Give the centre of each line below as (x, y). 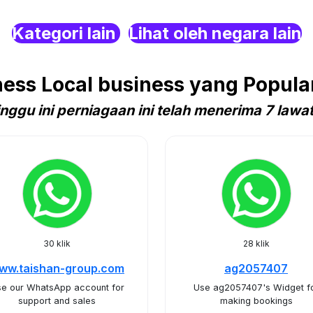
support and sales (57, 301)
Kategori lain (66, 33)
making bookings (256, 301)
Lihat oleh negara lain (215, 33)
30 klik (57, 243)
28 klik (256, 243)
